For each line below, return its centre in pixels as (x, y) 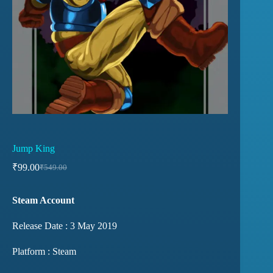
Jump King (34, 148)
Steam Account (43, 200)
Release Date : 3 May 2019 (65, 225)
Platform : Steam (44, 251)
